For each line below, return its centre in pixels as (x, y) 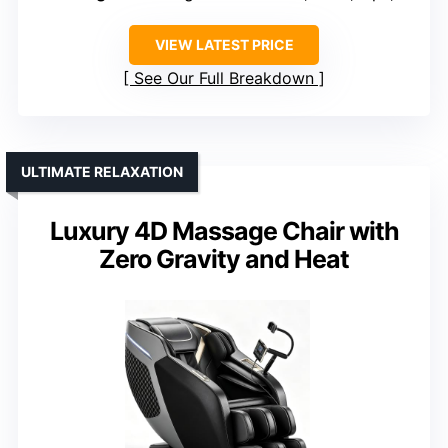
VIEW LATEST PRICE (224, 44)
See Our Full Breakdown (224, 77)
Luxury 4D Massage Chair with (224, 230)
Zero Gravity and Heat (224, 258)
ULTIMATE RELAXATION (102, 171)
